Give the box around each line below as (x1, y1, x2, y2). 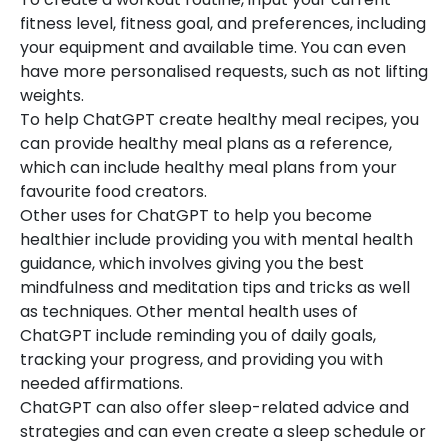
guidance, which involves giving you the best (20, 252, 364, 275)
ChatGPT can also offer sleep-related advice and (20, 396, 409, 419)
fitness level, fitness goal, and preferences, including (20, 12, 426, 35)
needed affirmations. (20, 372, 187, 395)
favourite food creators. (20, 180, 207, 203)
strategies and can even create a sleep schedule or (20, 420, 426, 443)
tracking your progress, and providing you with (20, 348, 383, 371)
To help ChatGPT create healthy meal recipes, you (20, 108, 419, 131)
